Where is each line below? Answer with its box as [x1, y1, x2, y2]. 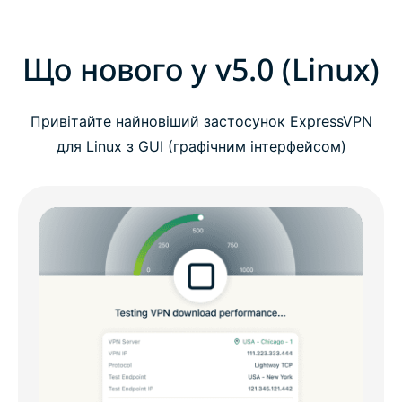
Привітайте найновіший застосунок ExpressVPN [30, 112, 372, 131]
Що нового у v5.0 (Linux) [22, 48, 380, 91]
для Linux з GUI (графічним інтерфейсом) [56, 137, 346, 156]
